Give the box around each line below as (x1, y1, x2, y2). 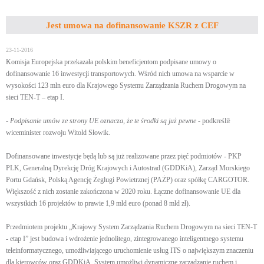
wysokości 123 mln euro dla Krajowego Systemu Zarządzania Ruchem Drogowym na (6, 81, 246, 90)
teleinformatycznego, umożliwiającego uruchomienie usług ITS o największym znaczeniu (6, 246, 253, 255)
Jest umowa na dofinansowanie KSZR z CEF (45, 21, 219, 30)
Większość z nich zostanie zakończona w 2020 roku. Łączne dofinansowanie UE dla (6, 187, 240, 196)
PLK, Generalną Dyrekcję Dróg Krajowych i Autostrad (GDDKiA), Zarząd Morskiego (6, 164, 250, 172)
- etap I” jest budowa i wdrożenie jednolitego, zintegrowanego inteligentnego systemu (6, 235, 243, 243)
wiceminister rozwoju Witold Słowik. (6, 128, 110, 137)
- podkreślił (196, 117, 230, 125)
